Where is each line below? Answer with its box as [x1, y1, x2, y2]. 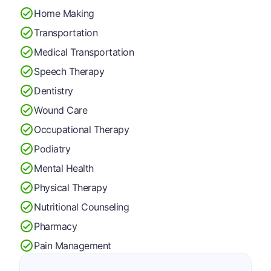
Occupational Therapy [34, 123, 129, 135]
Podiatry [34, 142, 71, 155]
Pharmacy [34, 220, 77, 232]
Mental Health [34, 162, 94, 174]
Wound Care [34, 103, 88, 116]
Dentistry [34, 84, 73, 97]
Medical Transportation [34, 45, 134, 58]
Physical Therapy [34, 181, 108, 194]
